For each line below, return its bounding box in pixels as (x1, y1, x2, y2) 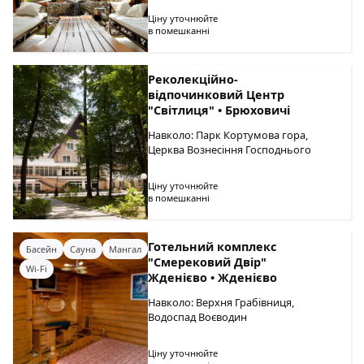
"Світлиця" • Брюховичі (148, 102, 291, 118)
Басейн (26, 242, 57, 255)
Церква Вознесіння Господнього (148, 142, 312, 157)
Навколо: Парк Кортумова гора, (148, 128, 309, 142)
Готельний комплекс (148, 239, 277, 254)
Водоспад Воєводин (148, 310, 248, 324)
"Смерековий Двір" (148, 254, 267, 270)
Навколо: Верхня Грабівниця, (148, 295, 295, 310)
